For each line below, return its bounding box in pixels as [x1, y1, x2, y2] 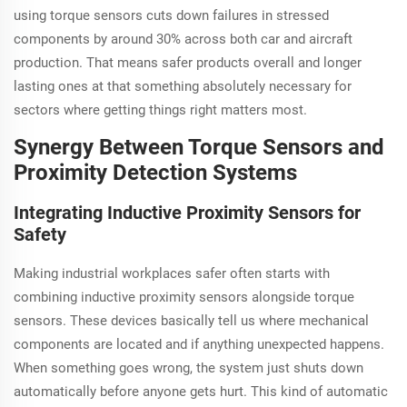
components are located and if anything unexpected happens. [14, 336, 384, 353]
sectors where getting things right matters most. [14, 102, 307, 119]
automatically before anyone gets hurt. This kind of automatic [14, 383, 388, 401]
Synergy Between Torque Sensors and [14, 134, 384, 161]
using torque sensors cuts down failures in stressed [14, 7, 329, 25]
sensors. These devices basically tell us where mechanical [14, 313, 369, 330]
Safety [14, 223, 66, 246]
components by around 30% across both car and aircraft [14, 31, 352, 48]
